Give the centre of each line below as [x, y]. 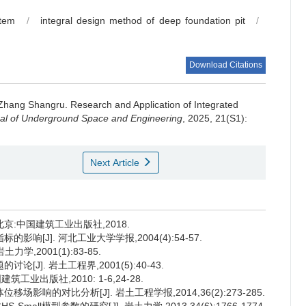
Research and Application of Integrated [154, 105]
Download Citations [226, 65]
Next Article [116, 163]
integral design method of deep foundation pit [143, 20]
